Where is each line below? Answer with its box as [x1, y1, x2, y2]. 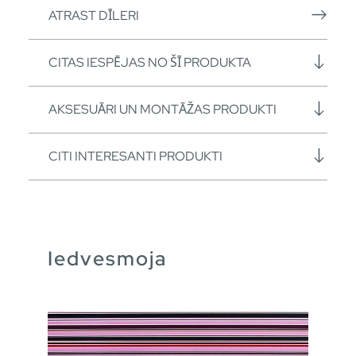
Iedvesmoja [48, 244, 167, 272]
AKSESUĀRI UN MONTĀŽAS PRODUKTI [48, 100, 277, 118]
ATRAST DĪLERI [48, 6, 139, 24]
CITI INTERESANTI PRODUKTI [48, 147, 222, 164]
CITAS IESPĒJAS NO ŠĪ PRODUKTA [48, 53, 251, 71]
